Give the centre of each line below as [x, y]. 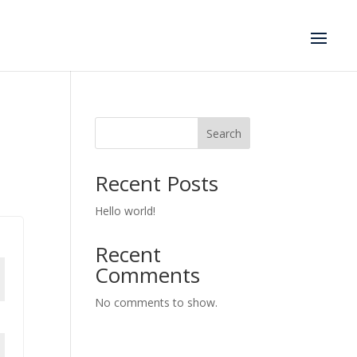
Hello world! [126, 211]
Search [224, 133]
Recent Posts [157, 183]
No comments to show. [157, 302]
